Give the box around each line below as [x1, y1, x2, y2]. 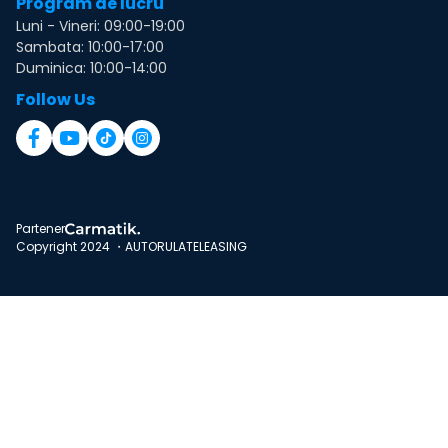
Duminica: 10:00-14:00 [16, 57, 167, 78]
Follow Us [16, 87, 95, 111]
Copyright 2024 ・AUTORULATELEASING [16, 237, 247, 255]
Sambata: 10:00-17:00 [16, 36, 164, 57]
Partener [16, 219, 65, 237]
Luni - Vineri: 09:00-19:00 [16, 15, 185, 36]
